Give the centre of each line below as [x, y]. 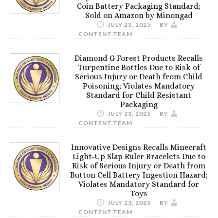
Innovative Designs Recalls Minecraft [139, 147]
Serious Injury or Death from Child [139, 76]
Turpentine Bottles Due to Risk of [139, 67]
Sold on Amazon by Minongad [139, 15]
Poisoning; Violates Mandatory [139, 86]
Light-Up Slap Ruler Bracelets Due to [139, 156]
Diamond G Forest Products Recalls [139, 58]
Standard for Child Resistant [139, 95]
